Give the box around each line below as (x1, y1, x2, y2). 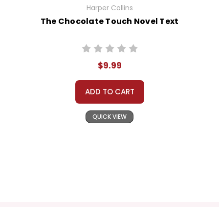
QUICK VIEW (92, 112, 127, 121)
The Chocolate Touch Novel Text (40, 16, 179, 27)
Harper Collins (86, 3, 133, 13)
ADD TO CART (85, 87, 134, 97)
